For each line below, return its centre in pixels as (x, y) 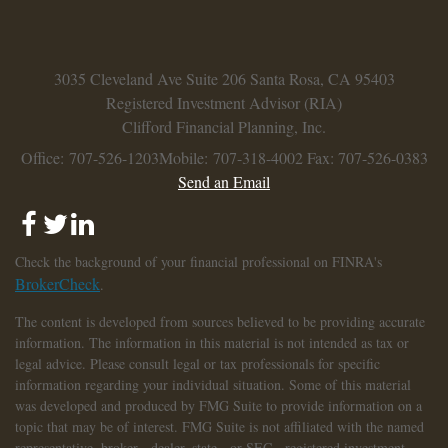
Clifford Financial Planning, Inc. (224, 126)
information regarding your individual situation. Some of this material (213, 384)
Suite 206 (215, 78)
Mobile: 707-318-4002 (230, 157)
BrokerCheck (57, 283)
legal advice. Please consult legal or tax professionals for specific (197, 363)
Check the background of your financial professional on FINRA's (198, 261)
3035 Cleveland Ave (117, 78)
